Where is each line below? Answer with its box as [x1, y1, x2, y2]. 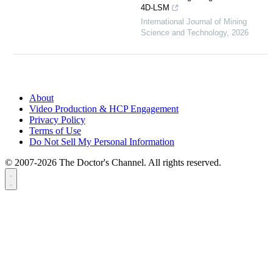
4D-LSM [141, 2, 169, 12]
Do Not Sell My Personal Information [29, 136, 174, 147]
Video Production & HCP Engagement [29, 103, 179, 114]
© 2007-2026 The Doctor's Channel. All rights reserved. [5, 157, 221, 168]
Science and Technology [141, 27, 227, 37]
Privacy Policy [29, 114, 85, 125]
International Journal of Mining [141, 16, 247, 26]
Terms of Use [29, 125, 81, 136]
